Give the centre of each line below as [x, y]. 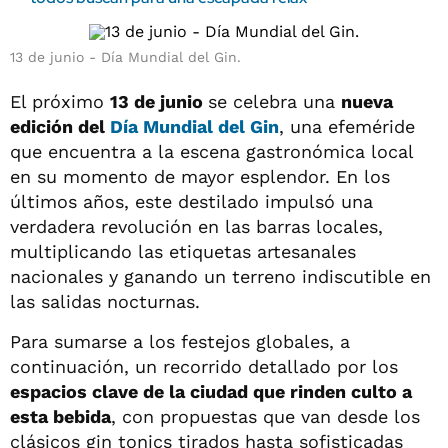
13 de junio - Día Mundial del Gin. [125, 57]
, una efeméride [347, 126]
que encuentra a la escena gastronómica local [211, 151]
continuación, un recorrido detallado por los [204, 366]
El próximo [60, 101]
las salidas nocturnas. [105, 301]
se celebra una [274, 101]
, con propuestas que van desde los [265, 416]
